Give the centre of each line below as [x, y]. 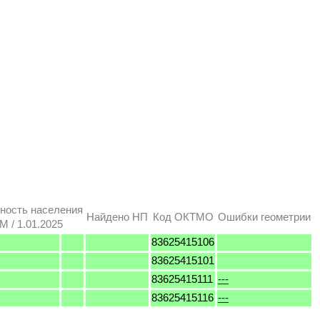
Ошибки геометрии [264, 216]
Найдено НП [117, 216]
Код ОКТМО [183, 216]
